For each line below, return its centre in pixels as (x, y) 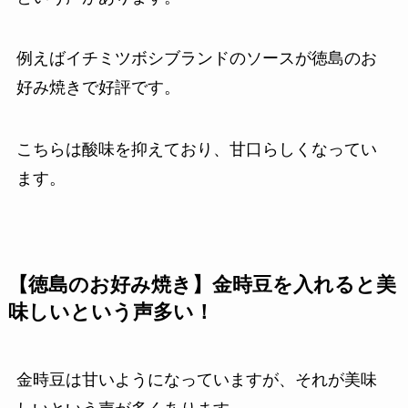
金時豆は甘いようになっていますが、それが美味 (196, 380)
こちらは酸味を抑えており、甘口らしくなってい (196, 150)
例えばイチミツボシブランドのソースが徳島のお (196, 59)
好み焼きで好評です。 (98, 88)
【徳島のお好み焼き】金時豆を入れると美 (202, 286)
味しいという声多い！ (111, 313)
